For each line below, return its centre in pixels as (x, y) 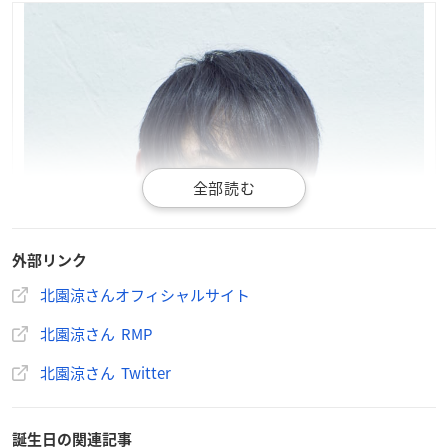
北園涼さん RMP (96, 334)
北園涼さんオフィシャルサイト (145, 295)
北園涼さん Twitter (105, 373)
